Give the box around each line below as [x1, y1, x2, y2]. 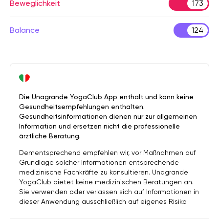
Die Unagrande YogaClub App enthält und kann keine [19, 93, 194, 101]
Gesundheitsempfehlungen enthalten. [19, 103, 145, 110]
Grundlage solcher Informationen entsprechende [19, 158, 179, 166]
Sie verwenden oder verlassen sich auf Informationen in [19, 188, 199, 196]
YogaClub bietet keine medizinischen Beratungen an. [19, 178, 194, 186]
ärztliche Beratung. [19, 132, 81, 140]
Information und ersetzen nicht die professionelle [19, 122, 180, 130]
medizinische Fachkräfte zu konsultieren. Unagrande [19, 168, 188, 176]
